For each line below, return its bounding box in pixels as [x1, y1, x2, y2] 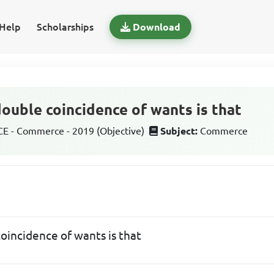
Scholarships [36, 21, 94, 32]
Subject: [160, 125, 198, 136]
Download [132, 21, 180, 32]
